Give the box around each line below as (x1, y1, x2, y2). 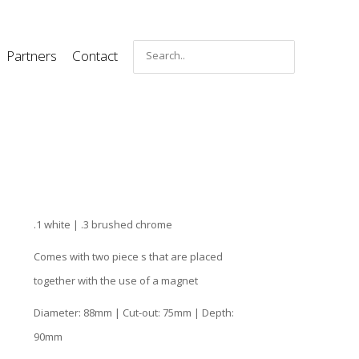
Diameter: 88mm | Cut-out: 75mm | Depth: (34, 305, 234, 320)
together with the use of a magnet (34, 272, 198, 288)
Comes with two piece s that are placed (34, 248, 223, 264)
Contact (72, 46, 118, 65)
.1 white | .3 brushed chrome (34, 216, 172, 232)
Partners (6, 46, 57, 65)
